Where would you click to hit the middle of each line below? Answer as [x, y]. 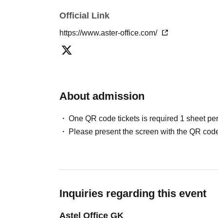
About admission [102, 96]
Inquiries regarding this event [133, 193]
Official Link [84, 16]
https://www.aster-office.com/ [109, 33]
